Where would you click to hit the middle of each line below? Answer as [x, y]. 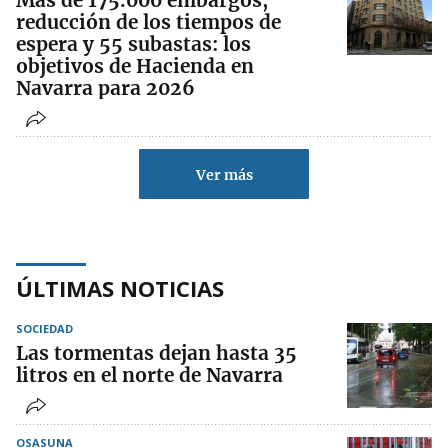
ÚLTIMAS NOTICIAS [120, 288]
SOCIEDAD [44, 329]
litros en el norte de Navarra [149, 375]
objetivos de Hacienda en [135, 66]
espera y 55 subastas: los [133, 44]
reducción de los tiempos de [148, 22]
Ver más [224, 175]
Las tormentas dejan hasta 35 [156, 353]
